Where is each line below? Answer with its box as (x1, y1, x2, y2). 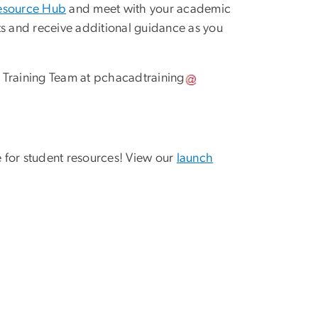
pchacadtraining (93, 71, 185, 84)
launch (176, 151, 214, 165)
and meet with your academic (66, 2, 231, 16)
